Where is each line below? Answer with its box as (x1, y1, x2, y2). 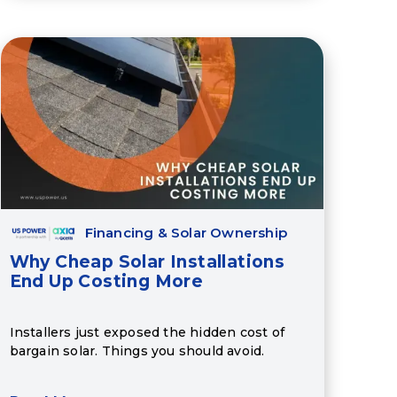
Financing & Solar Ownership (84, 224, 288, 242)
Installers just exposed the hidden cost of (9, 323, 285, 340)
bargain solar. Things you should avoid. (9, 342, 265, 359)
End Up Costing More (9, 271, 204, 292)
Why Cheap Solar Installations (9, 252, 285, 273)
